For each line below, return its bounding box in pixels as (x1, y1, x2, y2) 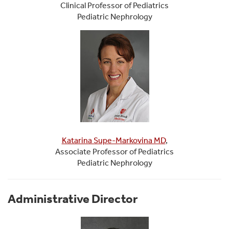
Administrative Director (8, 191, 138, 206)
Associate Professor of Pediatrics (55, 146, 174, 156)
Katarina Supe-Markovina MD (61, 135, 166, 145)
